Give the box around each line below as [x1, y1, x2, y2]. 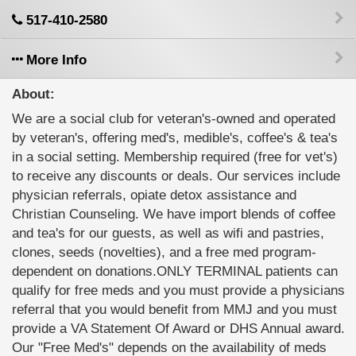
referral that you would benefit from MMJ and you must [12, 302, 337, 317]
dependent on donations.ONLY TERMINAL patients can [12, 264, 338, 279]
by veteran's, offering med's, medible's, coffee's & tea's [12, 130, 338, 145]
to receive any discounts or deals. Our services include [12, 168, 340, 184]
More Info [22, 52, 87, 68]
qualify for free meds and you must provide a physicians [12, 283, 345, 298]
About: [12, 87, 55, 102]
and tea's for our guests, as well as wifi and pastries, [12, 226, 324, 241]
